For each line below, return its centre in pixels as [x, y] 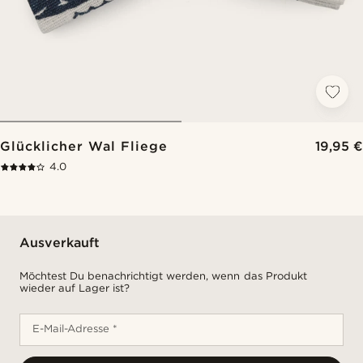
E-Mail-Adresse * [75, 329]
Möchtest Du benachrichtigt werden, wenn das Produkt [163, 276]
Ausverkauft [60, 243]
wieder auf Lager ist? [75, 288]
